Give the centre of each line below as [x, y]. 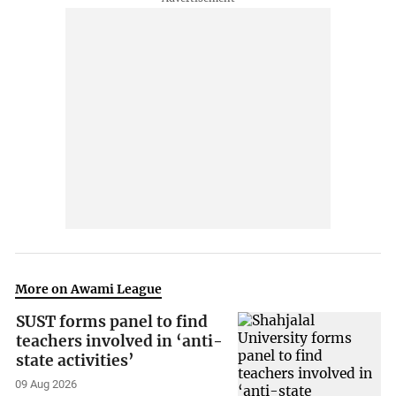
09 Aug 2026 [46, 385]
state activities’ [76, 361]
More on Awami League [89, 289]
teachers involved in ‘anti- [120, 342]
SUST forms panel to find [112, 322]
